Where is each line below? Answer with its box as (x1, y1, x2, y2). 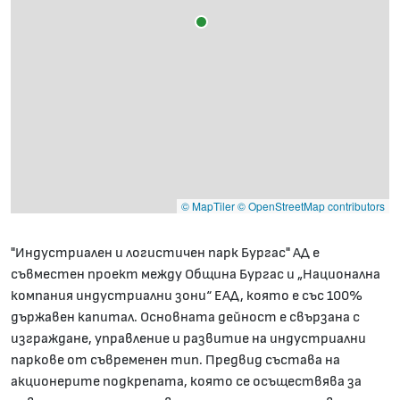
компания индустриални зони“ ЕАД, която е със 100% (11, 288, 362, 303)
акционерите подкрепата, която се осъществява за (11, 374, 362, 388)
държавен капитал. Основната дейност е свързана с (11, 310, 360, 324)
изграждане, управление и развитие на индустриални (11, 331, 366, 346)
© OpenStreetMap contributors (237, 198, 385, 213)
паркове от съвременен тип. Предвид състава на (11, 353, 340, 367)
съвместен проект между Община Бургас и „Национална (11, 267, 380, 281)
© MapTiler (181, 198, 235, 213)
